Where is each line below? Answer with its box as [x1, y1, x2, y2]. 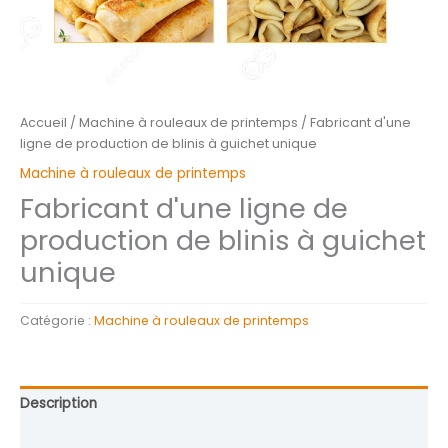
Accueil [20, 114, 67, 132]
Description [20, 393, 97, 413]
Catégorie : [20, 312, 94, 330]
